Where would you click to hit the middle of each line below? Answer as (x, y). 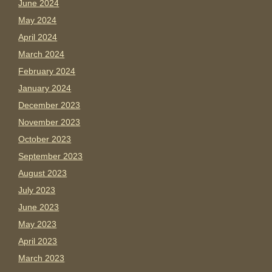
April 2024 (38, 37)
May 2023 (38, 224)
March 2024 (42, 54)
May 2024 (38, 20)
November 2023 (49, 122)
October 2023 (45, 139)
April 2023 (38, 241)
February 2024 (47, 71)
